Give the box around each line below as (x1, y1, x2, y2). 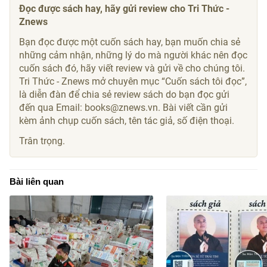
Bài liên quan (10, 176, 64, 187)
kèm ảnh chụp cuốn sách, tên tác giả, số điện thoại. (19, 114, 235, 126)
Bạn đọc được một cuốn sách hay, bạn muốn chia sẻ (19, 36, 241, 48)
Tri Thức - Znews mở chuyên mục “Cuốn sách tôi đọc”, (19, 75, 247, 87)
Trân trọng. (19, 135, 66, 147)
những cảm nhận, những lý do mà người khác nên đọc (19, 49, 248, 61)
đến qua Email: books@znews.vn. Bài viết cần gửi (19, 101, 228, 113)
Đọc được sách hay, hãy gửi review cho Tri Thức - (19, 2, 230, 14)
